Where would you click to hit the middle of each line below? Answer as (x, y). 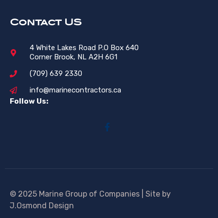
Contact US (46, 22)
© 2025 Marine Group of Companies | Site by (90, 194)
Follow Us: (30, 101)
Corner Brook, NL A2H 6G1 (73, 57)
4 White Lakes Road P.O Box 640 (84, 48)
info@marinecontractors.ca (75, 90)
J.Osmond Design (42, 206)
